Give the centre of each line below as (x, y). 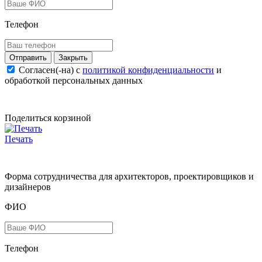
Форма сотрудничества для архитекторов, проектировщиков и (129, 177)
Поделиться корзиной (48, 118)
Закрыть (73, 58)
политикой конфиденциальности (148, 70)
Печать (19, 139)
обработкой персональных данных (74, 81)
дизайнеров (28, 187)
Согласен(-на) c (51, 70)
